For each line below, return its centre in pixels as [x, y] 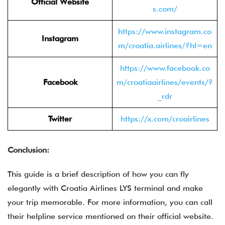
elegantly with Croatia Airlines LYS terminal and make [105, 188]
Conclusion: [28, 150]
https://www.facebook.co [165, 68]
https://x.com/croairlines [165, 119]
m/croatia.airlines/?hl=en [165, 45]
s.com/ [165, 9]
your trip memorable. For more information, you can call [110, 202]
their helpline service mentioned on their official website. [110, 216]
